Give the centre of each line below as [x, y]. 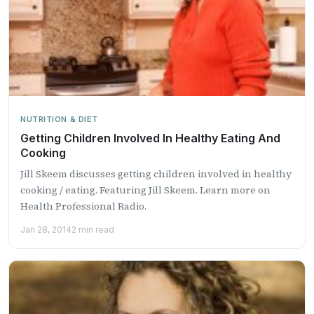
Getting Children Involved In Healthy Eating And [150, 138]
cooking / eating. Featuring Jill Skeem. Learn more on [145, 190]
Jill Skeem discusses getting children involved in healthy [156, 173]
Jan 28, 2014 [46, 229]
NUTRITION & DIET [59, 119]
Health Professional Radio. [83, 206]
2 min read [93, 229]
